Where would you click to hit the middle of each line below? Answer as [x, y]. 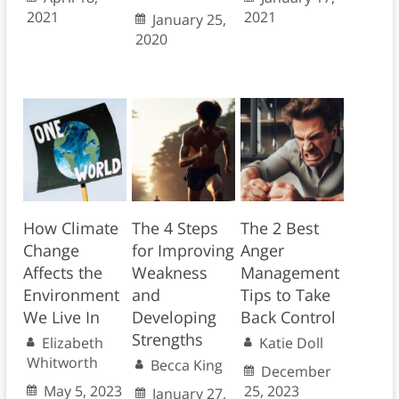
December [296, 372]
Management [289, 273]
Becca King [186, 366]
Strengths [167, 340]
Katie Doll [291, 343]
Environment [71, 295]
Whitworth [62, 363]
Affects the [62, 273]
